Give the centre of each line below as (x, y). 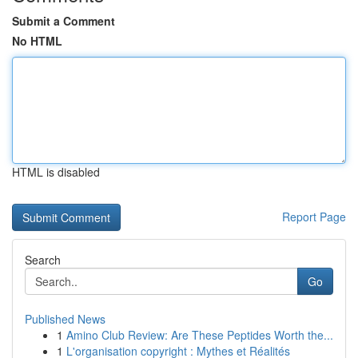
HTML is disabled (56, 172)
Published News (65, 319)
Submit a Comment (64, 21)
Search (43, 260)
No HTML (37, 41)
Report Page (314, 217)
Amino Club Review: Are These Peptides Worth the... (200, 335)
